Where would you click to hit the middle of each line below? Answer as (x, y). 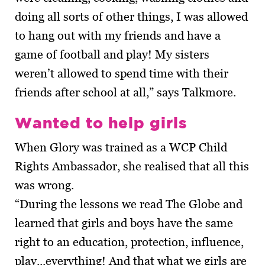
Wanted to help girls (101, 123)
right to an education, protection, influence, (129, 242)
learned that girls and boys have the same (124, 223)
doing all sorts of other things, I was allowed (131, 17)
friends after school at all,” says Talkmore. (125, 93)
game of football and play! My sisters (112, 55)
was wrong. (44, 185)
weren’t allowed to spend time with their (122, 74)
